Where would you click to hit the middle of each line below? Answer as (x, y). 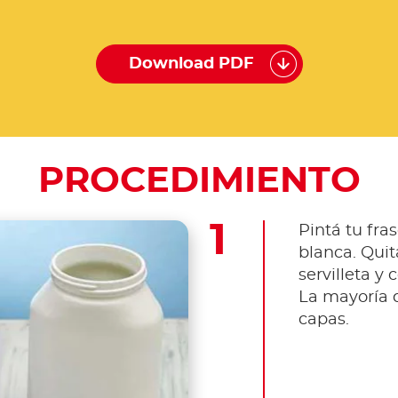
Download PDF (191, 64)
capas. (323, 319)
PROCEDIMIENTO (199, 181)
